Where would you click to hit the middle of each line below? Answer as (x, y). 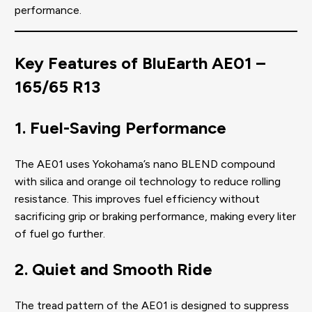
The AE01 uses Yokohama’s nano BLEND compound (145, 164)
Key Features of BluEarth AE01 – (140, 63)
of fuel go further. (60, 233)
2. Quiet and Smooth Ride (114, 269)
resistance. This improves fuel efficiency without (137, 198)
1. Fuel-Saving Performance (120, 127)
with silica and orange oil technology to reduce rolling (148, 181)
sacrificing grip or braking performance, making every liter (155, 216)
